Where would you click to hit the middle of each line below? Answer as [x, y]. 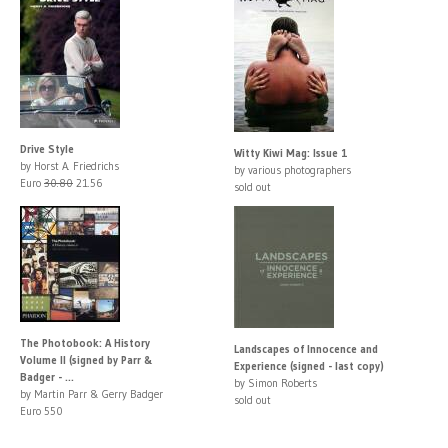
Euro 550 [41, 410]
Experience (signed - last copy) [309, 365]
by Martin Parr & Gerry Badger [91, 393]
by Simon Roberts [275, 382]
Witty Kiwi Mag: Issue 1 [291, 152]
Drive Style [47, 148]
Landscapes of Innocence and [306, 348]
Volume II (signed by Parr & [86, 359]
